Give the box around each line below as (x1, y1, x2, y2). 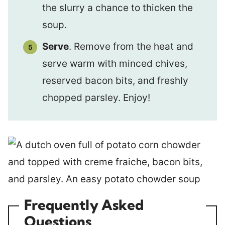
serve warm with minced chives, (42, 58, 187, 69)
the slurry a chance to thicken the (42, 2, 193, 14)
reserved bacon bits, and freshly (42, 75, 188, 86)
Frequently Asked (24, 196, 144, 213)
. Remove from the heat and (69, 41, 193, 52)
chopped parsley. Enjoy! (42, 92, 150, 103)
